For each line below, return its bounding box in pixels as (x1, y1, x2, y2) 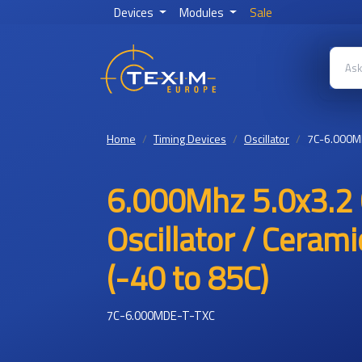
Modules (179, 3, 226, 22)
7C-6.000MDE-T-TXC (107, 306, 215, 325)
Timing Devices (154, 130, 226, 147)
